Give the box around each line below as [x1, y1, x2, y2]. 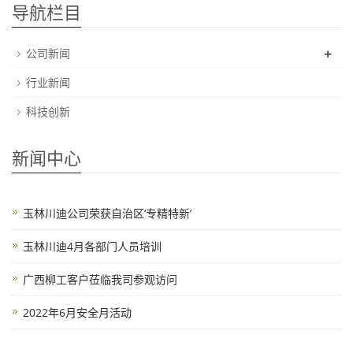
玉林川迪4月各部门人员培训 [23, 238, 162, 254]
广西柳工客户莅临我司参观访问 [23, 271, 177, 287]
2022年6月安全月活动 [23, 304, 132, 320]
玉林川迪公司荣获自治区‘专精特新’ [23, 205, 191, 221]
